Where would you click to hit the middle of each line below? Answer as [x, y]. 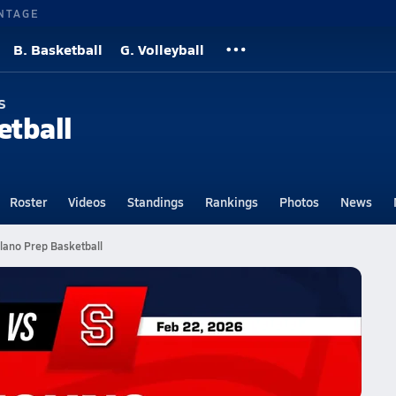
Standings [155, 202]
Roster [28, 202]
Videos [87, 202]
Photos [299, 202]
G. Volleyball [162, 49]
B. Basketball [58, 49]
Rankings [231, 202]
